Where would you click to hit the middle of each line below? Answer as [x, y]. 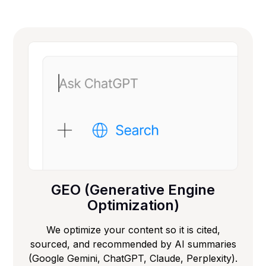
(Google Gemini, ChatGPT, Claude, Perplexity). [133, 258]
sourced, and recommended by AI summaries [133, 244]
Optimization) [133, 205]
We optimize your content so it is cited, [133, 229]
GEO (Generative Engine [133, 189]
